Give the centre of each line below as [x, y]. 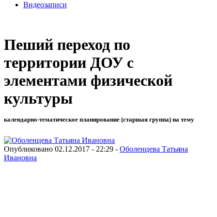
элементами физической [88, 81]
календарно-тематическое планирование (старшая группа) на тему [99, 120]
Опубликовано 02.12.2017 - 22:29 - [62, 149]
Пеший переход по [67, 45]
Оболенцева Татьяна [154, 149]
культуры [38, 99]
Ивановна [20, 157]
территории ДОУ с [69, 63]
